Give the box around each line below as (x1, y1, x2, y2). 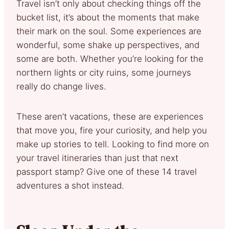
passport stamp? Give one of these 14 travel (16, 166, 197, 177)
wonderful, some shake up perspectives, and (16, 39, 199, 50)
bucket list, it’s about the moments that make (16, 12, 199, 22)
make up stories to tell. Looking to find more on (16, 139, 209, 149)
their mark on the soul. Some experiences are (16, 26, 201, 36)
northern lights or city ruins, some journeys (16, 67, 191, 78)
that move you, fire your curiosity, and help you (16, 125, 207, 135)
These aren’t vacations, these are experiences (16, 111, 203, 122)
